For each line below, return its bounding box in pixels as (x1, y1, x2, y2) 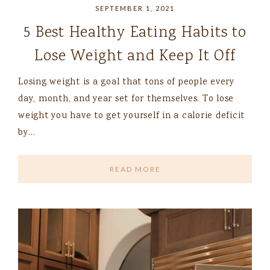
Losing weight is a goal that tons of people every (18, 76, 234, 90)
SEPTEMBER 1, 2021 (95, 4, 175, 13)
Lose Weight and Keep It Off (34, 45, 236, 68)
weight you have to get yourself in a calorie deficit (18, 110, 245, 124)
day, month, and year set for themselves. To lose (18, 93, 234, 107)
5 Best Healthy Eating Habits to (24, 22, 246, 45)
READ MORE (109, 165, 161, 174)
